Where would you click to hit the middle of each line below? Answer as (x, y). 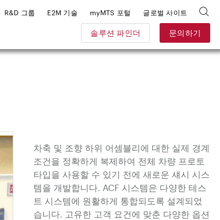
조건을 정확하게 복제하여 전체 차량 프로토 (119, 161)
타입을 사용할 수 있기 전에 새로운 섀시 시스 (122, 174)
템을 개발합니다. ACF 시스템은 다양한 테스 (120, 188)
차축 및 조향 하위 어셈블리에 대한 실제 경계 (122, 148)
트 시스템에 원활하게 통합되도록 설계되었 (118, 201)
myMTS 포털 (110, 12)
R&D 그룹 (20, 12)
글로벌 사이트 (165, 12)
